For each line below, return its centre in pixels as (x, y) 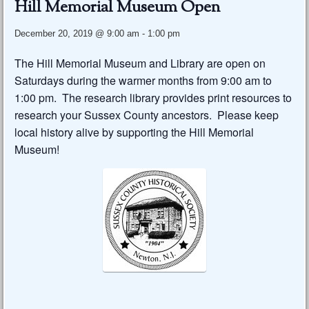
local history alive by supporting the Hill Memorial (134, 132)
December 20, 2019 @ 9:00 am (77, 34)
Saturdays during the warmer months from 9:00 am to (143, 81)
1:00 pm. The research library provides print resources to (153, 98)
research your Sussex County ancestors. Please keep (147, 115)
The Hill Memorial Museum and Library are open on (140, 63)
